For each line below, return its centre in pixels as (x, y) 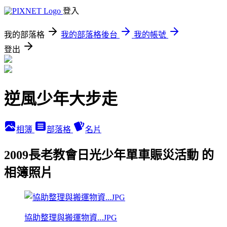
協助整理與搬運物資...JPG (71, 217)
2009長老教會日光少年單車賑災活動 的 (109, 155)
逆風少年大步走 (61, 99)
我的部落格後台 (89, 35)
